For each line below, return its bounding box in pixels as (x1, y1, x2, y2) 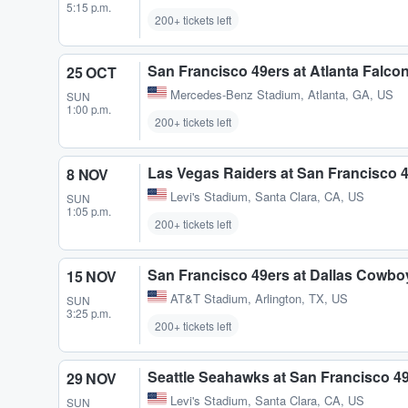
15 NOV (66, 265, 117, 287)
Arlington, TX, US (255, 290, 348, 308)
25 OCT (66, 61, 117, 83)
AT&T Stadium (170, 290, 248, 308)
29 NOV (66, 368, 117, 390)
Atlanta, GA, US (308, 85, 393, 103)
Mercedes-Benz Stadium (170, 85, 301, 103)
